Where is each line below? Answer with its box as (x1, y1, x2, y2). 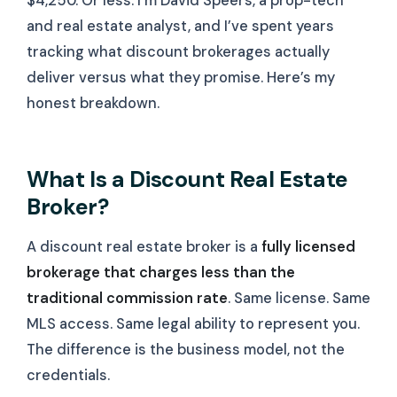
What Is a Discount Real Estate (27, 165, 348, 195)
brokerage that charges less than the (27, 263, 295, 283)
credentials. (27, 366, 110, 385)
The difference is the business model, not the (27, 340, 345, 360)
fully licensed (261, 237, 355, 257)
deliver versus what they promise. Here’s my (27, 68, 335, 87)
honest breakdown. (27, 94, 160, 113)
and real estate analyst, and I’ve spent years (27, 17, 334, 35)
